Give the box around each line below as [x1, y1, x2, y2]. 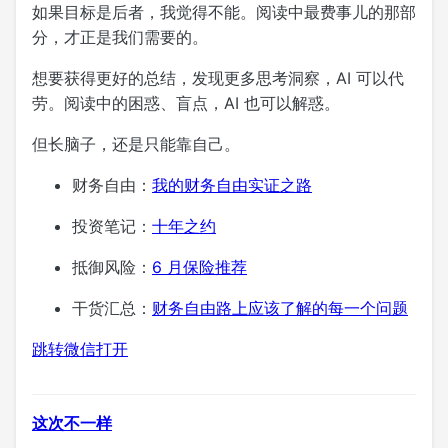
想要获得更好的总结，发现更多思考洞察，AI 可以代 [32, 67, 404, 88]
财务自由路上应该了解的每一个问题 [152, 297, 408, 318]
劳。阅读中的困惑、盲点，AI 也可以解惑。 [32, 92, 340, 113]
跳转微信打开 [32, 338, 128, 359]
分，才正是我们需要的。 [32, 26, 208, 47]
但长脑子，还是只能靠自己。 [32, 133, 240, 154]
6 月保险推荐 [152, 256, 247, 277]
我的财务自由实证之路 [152, 174, 312, 195]
